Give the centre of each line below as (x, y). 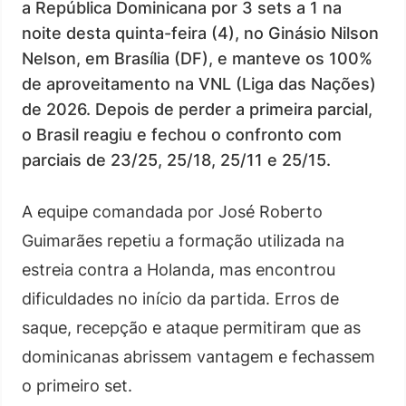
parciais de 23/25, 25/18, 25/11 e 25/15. (176, 160)
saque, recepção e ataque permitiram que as (191, 328)
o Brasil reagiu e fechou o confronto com (182, 135)
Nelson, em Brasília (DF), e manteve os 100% (197, 58)
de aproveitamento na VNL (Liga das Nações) (199, 84)
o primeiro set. (77, 386)
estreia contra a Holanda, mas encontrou (179, 270)
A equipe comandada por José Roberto (172, 212)
